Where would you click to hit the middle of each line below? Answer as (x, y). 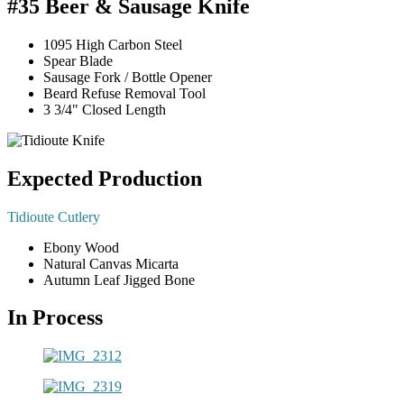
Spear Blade (78, 60)
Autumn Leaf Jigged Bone (119, 280)
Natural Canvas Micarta (111, 263)
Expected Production (105, 178)
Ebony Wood (81, 247)
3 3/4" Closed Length (105, 109)
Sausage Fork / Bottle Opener (128, 77)
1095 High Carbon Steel (113, 44)
